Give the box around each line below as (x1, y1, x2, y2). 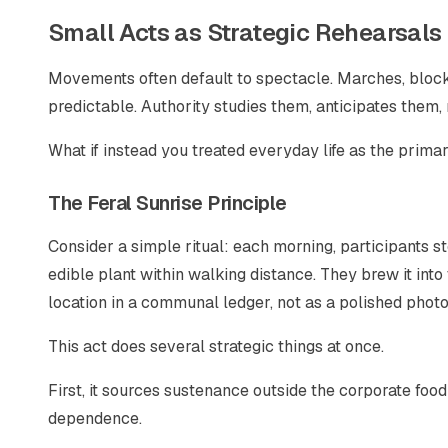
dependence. (48, 408, 142, 429)
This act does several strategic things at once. (48, 336, 384, 357)
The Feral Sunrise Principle (48, 190, 287, 216)
